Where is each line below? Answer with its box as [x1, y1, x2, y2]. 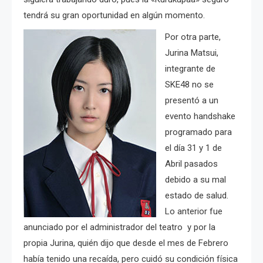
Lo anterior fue [165, 206, 222, 217]
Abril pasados [165, 159, 218, 170]
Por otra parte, [165, 32, 221, 43]
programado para [165, 127, 232, 138]
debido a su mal [165, 174, 226, 186]
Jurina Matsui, [165, 48, 218, 59]
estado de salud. [165, 190, 228, 201]
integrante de [165, 63, 215, 75]
